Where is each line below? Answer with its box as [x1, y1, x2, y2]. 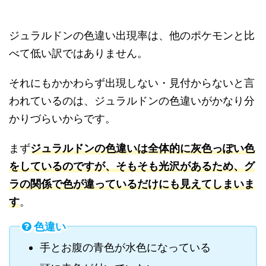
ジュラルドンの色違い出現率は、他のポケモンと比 [9, 29, 255, 42]
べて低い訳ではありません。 [9, 47, 148, 59]
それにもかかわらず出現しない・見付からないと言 [9, 77, 255, 89]
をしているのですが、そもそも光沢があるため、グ [9, 160, 255, 172]
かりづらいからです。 [9, 112, 116, 125]
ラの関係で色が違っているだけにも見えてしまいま [9, 178, 255, 190]
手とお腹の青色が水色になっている [40, 241, 211, 254]
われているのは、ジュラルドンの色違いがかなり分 [9, 94, 255, 107]
